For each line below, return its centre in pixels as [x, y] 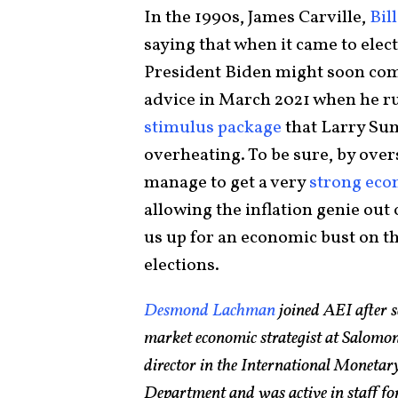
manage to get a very [227, 183]
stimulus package [213, 127]
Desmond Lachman [210, 310]
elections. [182, 265]
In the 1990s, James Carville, [257, 17]
